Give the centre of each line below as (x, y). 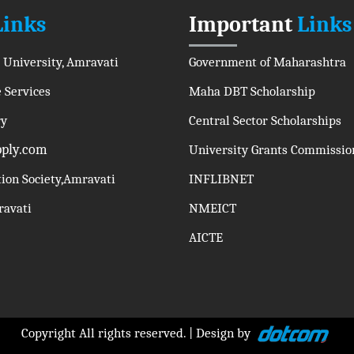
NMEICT (213, 208)
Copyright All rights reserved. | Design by (137, 333)
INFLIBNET (221, 179)
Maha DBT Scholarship (252, 91)
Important (241, 24)
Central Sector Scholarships (265, 121)
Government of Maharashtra (267, 62)
